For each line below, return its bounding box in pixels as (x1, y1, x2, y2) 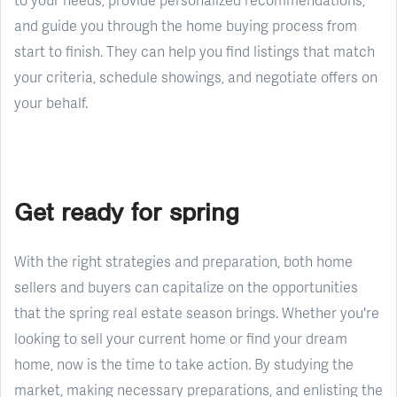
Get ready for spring (14, 196, 239, 228)
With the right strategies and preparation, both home (14, 250, 353, 271)
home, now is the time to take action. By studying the (14, 353, 354, 374)
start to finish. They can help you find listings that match (14, 40, 375, 61)
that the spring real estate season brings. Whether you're (14, 301, 379, 323)
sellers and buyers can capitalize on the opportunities (14, 276, 358, 297)
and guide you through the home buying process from (14, 14, 357, 35)
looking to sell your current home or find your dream (14, 327, 347, 348)
